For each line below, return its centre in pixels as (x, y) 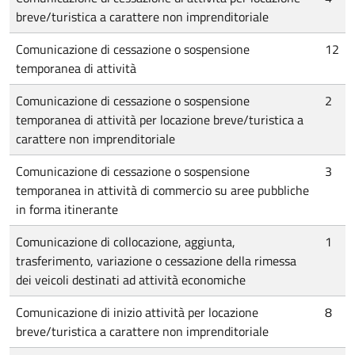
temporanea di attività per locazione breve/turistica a (160, 120)
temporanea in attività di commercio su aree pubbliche (162, 190)
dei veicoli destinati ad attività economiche (131, 280)
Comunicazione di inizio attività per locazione (137, 312)
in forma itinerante (67, 209)
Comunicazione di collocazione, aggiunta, (126, 242)
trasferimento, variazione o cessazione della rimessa (156, 261)
